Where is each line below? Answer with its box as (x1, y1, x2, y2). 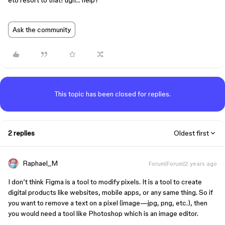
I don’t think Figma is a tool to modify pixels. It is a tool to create (8, 178, 202, 186)
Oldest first (174, 129, 209, 137)
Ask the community (13, 26, 71, 34)
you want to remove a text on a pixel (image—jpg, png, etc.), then (8, 199, 207, 207)
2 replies (8, 129, 35, 137)
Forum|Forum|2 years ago (149, 160, 217, 167)
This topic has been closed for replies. (54, 90, 171, 98)
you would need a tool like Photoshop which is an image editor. (8, 209, 198, 217)
